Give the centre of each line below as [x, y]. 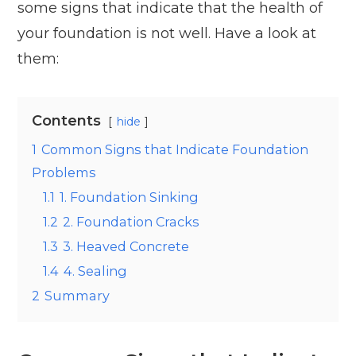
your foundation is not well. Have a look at [167, 34]
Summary [77, 296]
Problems [64, 173]
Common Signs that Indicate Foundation [175, 150]
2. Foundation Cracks [132, 222]
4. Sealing [96, 271]
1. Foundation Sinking [130, 197]
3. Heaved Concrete [126, 247]
